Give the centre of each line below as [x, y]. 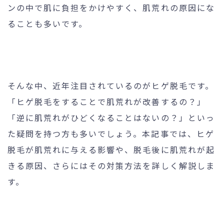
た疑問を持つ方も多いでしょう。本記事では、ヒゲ [111, 133]
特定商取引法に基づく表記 [144, 111]
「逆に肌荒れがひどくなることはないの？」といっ [111, 117]
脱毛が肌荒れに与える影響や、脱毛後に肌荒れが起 [111, 149]
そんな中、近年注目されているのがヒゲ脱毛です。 [111, 85]
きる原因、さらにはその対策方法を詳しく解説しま [111, 165]
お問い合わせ [165, 55]
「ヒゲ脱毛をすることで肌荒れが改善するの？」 [107, 101]
